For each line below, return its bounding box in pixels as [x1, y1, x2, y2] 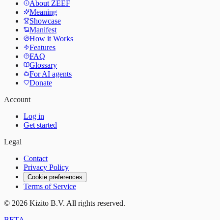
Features [29, 43, 55, 52]
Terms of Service [24, 182, 76, 191]
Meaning [29, 8, 57, 17]
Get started [24, 121, 57, 130]
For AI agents [29, 70, 72, 79]
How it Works [29, 34, 73, 43]
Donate [29, 79, 52, 87]
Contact [24, 154, 48, 163]
